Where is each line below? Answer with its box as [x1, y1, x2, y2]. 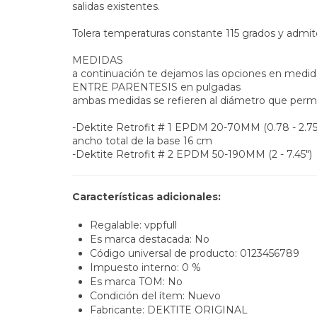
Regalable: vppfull [90, 218, 177, 231]
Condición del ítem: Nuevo [90, 289, 221, 302]
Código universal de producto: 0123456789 [90, 246, 299, 260]
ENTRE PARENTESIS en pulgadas [72, 80, 241, 93]
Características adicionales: [72, 190, 221, 203]
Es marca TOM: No [90, 275, 183, 288]
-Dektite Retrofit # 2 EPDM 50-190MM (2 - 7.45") [72, 147, 312, 161]
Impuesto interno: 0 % [90, 260, 201, 274]
